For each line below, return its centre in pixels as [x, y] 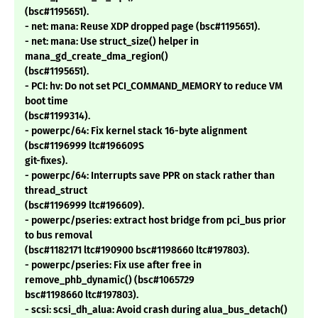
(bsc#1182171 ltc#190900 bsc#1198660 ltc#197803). [137, 251]
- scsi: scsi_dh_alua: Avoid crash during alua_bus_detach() [156, 310]
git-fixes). [46, 161]
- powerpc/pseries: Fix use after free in [113, 265]
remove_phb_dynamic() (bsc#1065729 [110, 280]
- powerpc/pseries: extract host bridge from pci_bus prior [155, 221]
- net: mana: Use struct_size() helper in [112, 42]
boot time [46, 102]
